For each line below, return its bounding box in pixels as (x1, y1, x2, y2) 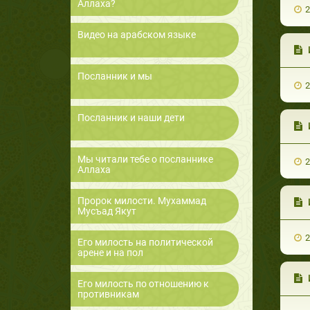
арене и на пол (77, 247, 143, 259)
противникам (77, 289, 139, 300)
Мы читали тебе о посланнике (77, 154, 213, 165)
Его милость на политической (77, 237, 213, 248)
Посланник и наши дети (77, 112, 185, 124)
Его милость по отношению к (77, 278, 209, 290)
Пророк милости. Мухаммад (77, 195, 206, 207)
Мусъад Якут (77, 206, 136, 217)
